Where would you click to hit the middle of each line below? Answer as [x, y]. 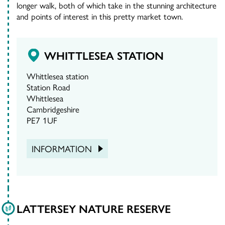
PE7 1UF [42, 120]
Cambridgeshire [53, 109]
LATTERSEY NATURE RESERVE [94, 209]
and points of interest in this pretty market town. [100, 16]
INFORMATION [62, 149]
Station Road [48, 87]
